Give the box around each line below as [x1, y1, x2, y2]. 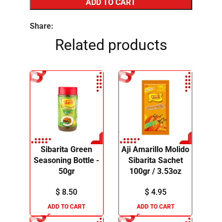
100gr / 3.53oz [129, 166, 182, 176]
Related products [55, 36, 167, 54]
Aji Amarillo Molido [121, 144, 190, 154]
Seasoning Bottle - [34, 155, 100, 165]
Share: [29, 21, 54, 31]
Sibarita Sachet [128, 155, 183, 165]
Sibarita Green [41, 144, 93, 154]
